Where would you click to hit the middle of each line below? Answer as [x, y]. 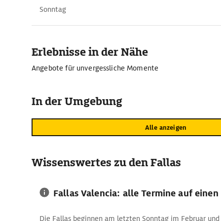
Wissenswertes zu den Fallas [106, 163]
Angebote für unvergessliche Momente [95, 68]
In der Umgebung [77, 101]
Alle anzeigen [166, 127]
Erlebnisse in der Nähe [90, 52]
